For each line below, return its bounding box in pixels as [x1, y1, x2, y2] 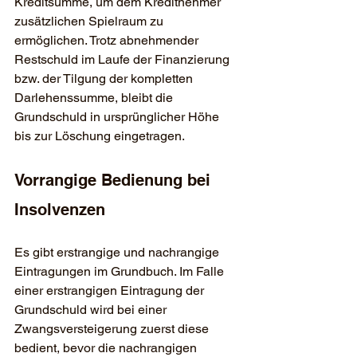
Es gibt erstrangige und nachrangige [14, 244, 222, 260]
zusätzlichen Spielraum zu [14, 13, 167, 29]
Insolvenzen [14, 199, 105, 219]
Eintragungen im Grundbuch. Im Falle [14, 263, 227, 279]
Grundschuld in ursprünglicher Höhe [14, 108, 222, 124]
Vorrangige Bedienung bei [14, 170, 215, 190]
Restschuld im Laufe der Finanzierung [14, 51, 233, 67]
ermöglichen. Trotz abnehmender [14, 32, 202, 48]
